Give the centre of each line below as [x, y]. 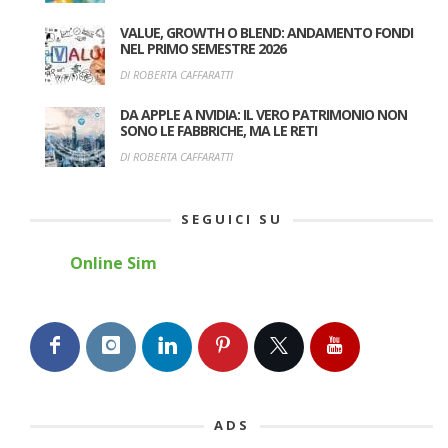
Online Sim [113, 262]
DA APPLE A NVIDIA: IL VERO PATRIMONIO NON [263, 114]
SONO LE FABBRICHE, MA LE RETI [218, 130]
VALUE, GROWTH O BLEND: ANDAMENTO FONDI [266, 32]
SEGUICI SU [231, 218]
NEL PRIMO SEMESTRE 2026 [203, 48]
